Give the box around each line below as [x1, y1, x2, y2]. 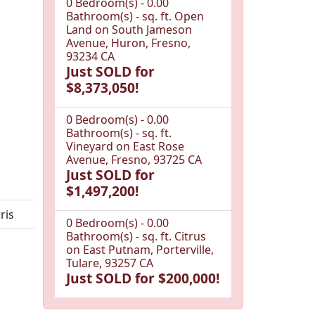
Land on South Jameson [66, 21, 192, 37]
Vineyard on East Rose [66, 138, 184, 154]
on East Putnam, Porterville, [66, 241, 214, 257]
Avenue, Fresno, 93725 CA [66, 151, 202, 167]
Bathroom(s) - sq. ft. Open [66, 8, 204, 24]
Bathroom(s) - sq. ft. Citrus [66, 228, 206, 244]
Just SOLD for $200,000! [66, 268, 219, 288]
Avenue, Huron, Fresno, [66, 34, 191, 51]
